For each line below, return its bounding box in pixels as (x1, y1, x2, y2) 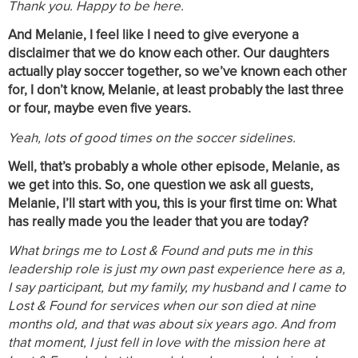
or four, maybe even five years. (8, 98, 191, 119)
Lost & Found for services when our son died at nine (8, 296, 316, 316)
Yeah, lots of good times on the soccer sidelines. (8, 127, 296, 148)
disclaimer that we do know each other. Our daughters (8, 43, 329, 64)
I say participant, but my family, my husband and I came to (8, 277, 346, 298)
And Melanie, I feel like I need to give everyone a (8, 25, 299, 46)
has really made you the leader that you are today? (8, 211, 308, 232)
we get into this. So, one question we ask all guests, (8, 174, 313, 195)
